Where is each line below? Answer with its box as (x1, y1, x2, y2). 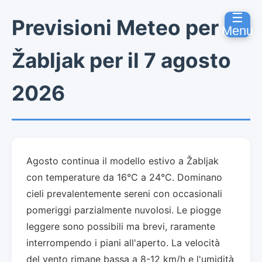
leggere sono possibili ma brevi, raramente (26, 220, 215, 232)
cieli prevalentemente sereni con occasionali (26, 188, 222, 199)
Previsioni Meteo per (12, 15, 219, 40)
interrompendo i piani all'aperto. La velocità (26, 237, 220, 249)
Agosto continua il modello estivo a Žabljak (26, 155, 219, 167)
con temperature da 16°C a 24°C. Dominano (26, 171, 222, 183)
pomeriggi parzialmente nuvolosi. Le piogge (26, 204, 221, 216)
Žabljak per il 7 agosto (12, 48, 231, 73)
